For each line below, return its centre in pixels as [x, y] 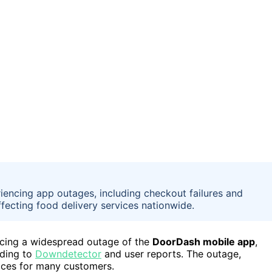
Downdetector [68, 253]
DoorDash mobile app [204, 241]
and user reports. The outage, [171, 253]
